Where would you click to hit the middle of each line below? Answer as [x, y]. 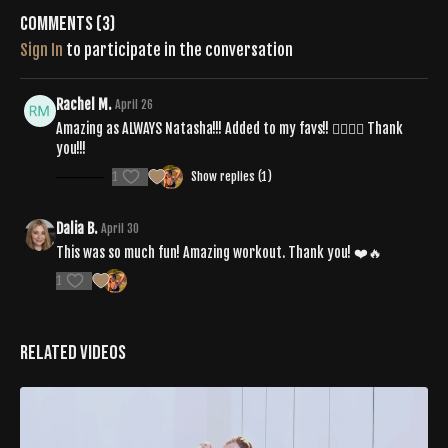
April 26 [134, 104]
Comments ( [61, 24]
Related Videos [73, 353]
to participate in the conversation [178, 50]
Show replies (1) [231, 176]
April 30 [120, 228]
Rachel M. [83, 104]
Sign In [41, 50]
